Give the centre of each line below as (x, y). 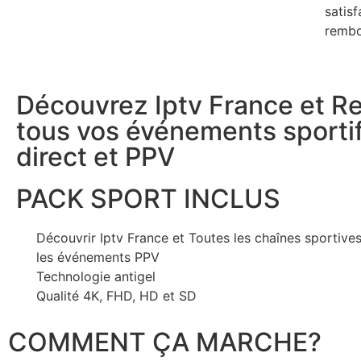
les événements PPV (98, 257)
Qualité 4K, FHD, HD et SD (116, 295)
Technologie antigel (96, 276)
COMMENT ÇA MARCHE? (165, 342)
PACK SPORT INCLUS (148, 198)
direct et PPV (95, 156)
